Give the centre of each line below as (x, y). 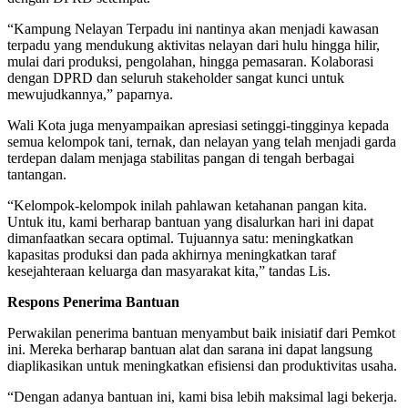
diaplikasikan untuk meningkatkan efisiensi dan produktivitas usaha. (202, 366)
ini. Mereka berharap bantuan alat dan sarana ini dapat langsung (190, 350)
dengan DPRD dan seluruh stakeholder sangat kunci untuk (176, 78)
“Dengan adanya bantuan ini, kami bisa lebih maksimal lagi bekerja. (202, 397)
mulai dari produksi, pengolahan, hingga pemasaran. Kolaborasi (190, 62)
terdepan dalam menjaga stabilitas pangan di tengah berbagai (181, 158)
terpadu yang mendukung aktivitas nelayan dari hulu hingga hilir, (194, 46)
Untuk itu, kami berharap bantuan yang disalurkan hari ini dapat (190, 222)
